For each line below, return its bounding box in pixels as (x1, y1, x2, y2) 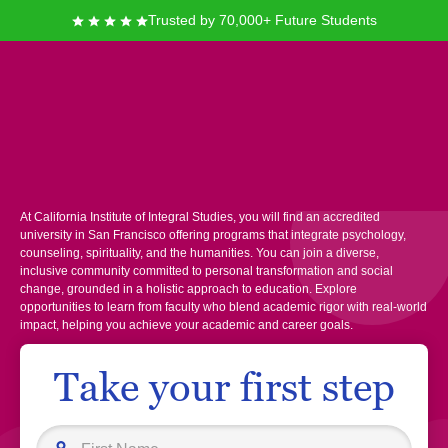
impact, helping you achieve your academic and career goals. (20, 318, 353, 332)
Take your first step (53, 364, 395, 410)
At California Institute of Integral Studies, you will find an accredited (20, 210, 380, 224)
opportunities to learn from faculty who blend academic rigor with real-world (20, 300, 427, 314)
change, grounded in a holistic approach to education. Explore (20, 282, 357, 296)
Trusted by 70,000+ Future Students (147, 12, 377, 28)
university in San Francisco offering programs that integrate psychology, (20, 228, 406, 242)
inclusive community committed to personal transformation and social (20, 264, 393, 278)
